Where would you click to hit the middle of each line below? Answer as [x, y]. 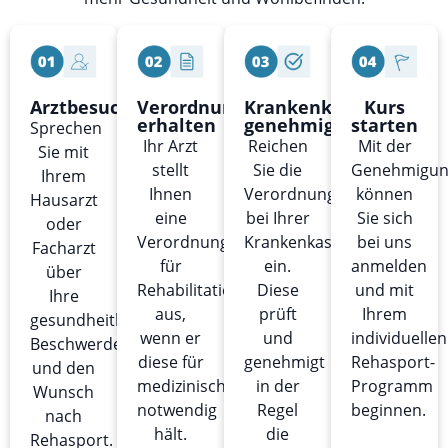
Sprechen [66, 128]
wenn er [170, 338]
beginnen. [388, 410]
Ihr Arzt [170, 146]
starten [384, 125]
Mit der [384, 146]
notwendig [177, 410]
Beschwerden [81, 344]
